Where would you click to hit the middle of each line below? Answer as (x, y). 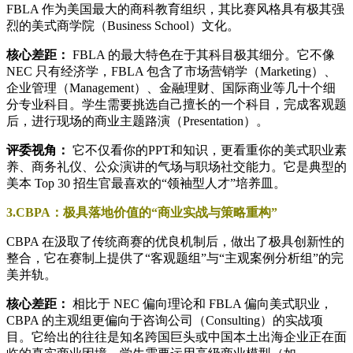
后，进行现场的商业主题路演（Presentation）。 (137, 121)
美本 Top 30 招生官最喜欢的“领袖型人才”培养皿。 (146, 183)
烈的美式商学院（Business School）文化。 (123, 25)
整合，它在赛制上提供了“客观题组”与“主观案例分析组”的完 (175, 258)
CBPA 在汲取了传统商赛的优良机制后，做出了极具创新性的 (175, 241)
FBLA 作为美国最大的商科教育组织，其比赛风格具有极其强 (175, 9)
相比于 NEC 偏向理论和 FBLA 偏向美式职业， (201, 303)
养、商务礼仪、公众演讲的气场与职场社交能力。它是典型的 (176, 166)
